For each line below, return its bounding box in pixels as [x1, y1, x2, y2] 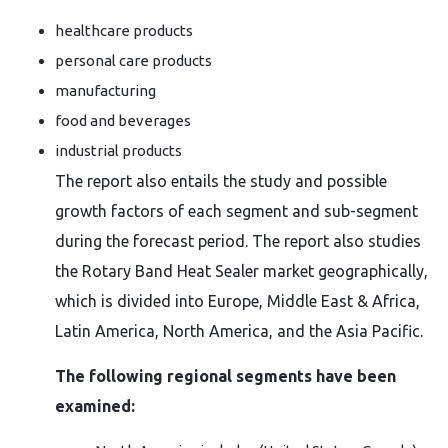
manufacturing [55, 82, 156, 99]
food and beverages [55, 112, 191, 129]
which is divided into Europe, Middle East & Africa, [55, 292, 420, 310]
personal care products [55, 52, 212, 69]
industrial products [55, 142, 182, 159]
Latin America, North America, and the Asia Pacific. [55, 322, 423, 340]
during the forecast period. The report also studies [55, 232, 421, 250]
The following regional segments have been [55, 367, 396, 385]
